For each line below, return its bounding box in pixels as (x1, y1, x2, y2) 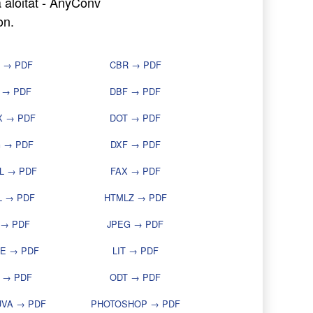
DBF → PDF (110, 85, 161, 99)
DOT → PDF (110, 111, 161, 125)
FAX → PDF (110, 164, 161, 178)
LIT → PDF (112, 244, 159, 258)
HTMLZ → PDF (103, 191, 167, 205)
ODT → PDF (110, 270, 161, 284)
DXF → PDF (110, 138, 161, 152)
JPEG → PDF (107, 217, 163, 231)
